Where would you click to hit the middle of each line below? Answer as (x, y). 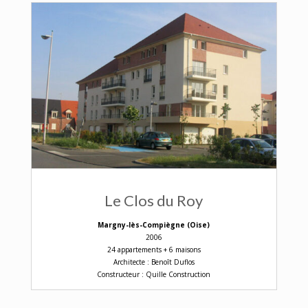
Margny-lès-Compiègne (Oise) (154, 224)
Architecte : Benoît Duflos (154, 262)
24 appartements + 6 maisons (154, 249)
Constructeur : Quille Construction (154, 274)
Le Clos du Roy (154, 200)
